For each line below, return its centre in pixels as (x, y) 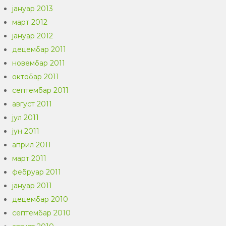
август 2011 (32, 104)
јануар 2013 (33, 9)
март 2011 (30, 158)
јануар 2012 (33, 36)
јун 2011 (26, 131)
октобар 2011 (36, 77)
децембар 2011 (39, 49)
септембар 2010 (42, 213)
